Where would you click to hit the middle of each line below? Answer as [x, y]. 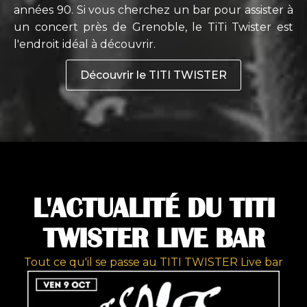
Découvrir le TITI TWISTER [153, 75]
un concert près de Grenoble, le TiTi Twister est [153, 27]
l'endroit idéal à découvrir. [85, 44]
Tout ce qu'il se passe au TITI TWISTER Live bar [153, 262]
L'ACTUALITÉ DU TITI [153, 208]
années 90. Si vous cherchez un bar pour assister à [153, 10]
